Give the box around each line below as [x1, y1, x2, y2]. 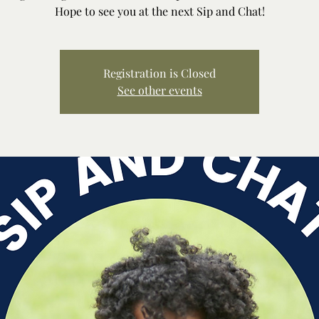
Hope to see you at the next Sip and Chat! [54, 3, 265, 19]
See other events [117, 82, 202, 98]
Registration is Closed [103, 65, 216, 80]
